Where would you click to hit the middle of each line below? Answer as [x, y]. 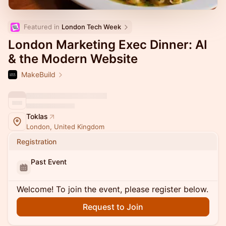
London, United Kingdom [65, 127]
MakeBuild [38, 74]
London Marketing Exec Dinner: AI [108, 45]
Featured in [43, 27]
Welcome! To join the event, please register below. [112, 189]
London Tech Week [91, 27]
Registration [37, 142]
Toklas [37, 116]
